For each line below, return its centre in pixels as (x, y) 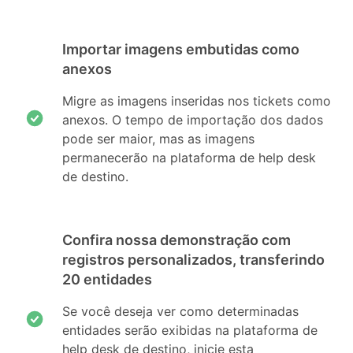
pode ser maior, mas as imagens (159, 139)
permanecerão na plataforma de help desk (190, 158)
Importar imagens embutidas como (181, 50)
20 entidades (108, 280)
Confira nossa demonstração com (177, 240)
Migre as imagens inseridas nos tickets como (197, 101)
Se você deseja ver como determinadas (181, 312)
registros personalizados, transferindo (194, 260)
